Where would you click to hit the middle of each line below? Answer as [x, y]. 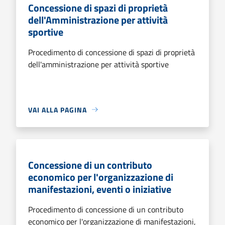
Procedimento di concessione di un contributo [106, 209]
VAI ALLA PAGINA [58, 109]
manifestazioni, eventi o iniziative [100, 189]
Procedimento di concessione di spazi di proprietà [111, 52]
